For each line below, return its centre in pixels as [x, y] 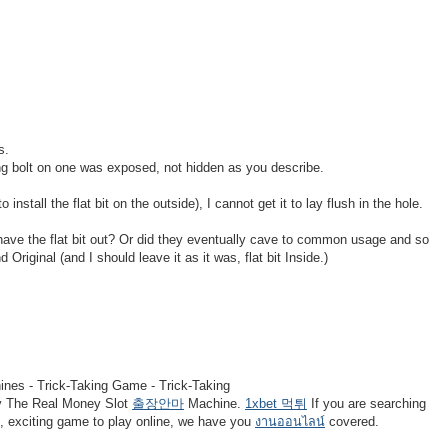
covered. [352, 421]
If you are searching [366, 403]
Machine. [214, 403]
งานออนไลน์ [290, 421]
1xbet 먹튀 [276, 403]
